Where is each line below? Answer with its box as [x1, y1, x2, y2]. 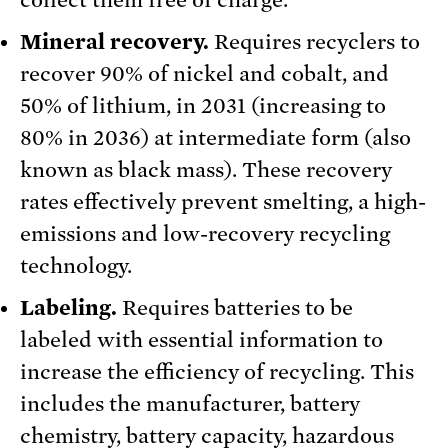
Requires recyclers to [209, 30, 420, 55]
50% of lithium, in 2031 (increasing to [20, 94, 386, 119]
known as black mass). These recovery [20, 158, 392, 183]
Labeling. [20, 296, 117, 321]
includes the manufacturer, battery [20, 392, 360, 417]
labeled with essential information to [20, 328, 383, 353]
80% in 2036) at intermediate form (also [20, 126, 411, 151]
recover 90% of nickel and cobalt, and [20, 62, 389, 87]
